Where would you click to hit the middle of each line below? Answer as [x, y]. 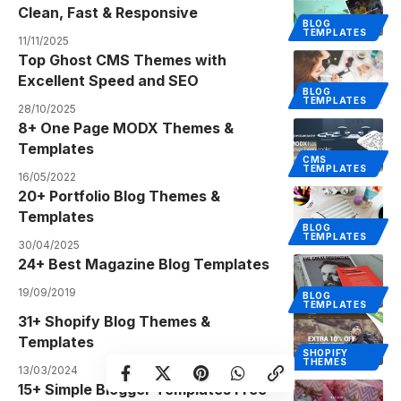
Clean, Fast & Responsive [108, 12]
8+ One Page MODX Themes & [126, 128]
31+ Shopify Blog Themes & [114, 321]
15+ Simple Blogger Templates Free [142, 389]
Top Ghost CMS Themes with [122, 60]
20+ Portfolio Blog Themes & [119, 196]
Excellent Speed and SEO [108, 80]
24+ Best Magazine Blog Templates [144, 264]
